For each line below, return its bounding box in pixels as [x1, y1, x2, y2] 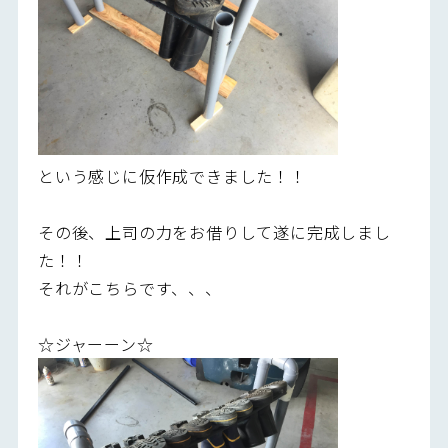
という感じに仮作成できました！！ [37, 163, 307, 188]
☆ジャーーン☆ [37, 331, 154, 356]
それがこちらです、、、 [37, 275, 222, 300]
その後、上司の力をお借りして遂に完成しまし [37, 219, 391, 244]
